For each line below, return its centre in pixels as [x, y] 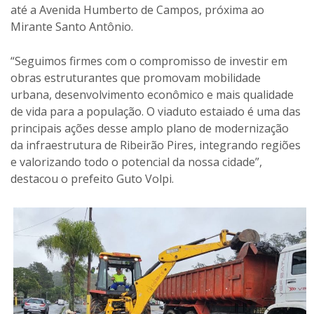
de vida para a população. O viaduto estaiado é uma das [156, 111]
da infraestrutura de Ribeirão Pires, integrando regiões [156, 145]
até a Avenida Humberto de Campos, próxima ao [137, 10]
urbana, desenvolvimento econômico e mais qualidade [152, 95]
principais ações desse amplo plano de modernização [150, 128]
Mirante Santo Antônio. [72, 27]
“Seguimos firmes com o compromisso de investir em [149, 61]
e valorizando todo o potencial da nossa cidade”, [136, 162]
